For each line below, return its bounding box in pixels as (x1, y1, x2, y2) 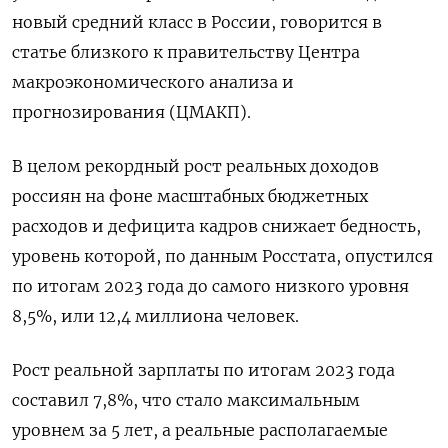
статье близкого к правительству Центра (12, 41, 360, 62)
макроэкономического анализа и (12, 71, 294, 92)
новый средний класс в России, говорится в (12, 11, 382, 32)
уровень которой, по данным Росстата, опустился (12, 245, 433, 266)
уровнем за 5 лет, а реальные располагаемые (12, 419, 388, 440)
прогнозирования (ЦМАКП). (12, 101, 251, 122)
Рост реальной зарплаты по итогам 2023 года (12, 359, 395, 380)
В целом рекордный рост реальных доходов (12, 155, 379, 176)
